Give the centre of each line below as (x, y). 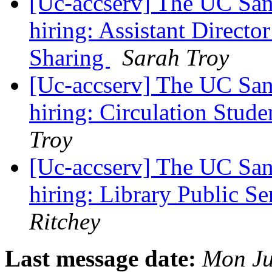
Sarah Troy (175, 58)
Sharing (70, 58)
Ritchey (65, 222)
